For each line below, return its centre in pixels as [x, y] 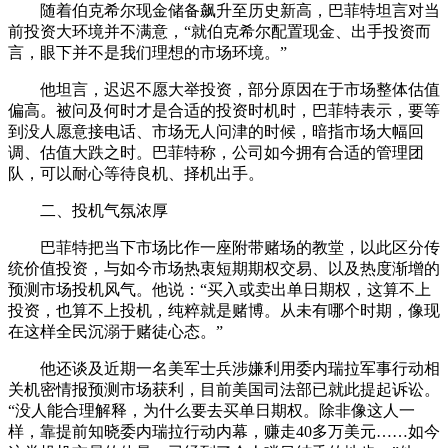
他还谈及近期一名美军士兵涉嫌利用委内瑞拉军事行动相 [224, 368]
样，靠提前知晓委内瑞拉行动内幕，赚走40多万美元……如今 [224, 431]
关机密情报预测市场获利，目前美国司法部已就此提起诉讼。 [224, 389]
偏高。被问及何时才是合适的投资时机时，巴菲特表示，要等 [224, 110]
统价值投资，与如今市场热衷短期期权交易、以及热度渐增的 [224, 268]
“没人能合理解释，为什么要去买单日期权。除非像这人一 [211, 410]
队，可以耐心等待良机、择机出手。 [136, 173]
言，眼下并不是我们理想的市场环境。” [147, 52]
